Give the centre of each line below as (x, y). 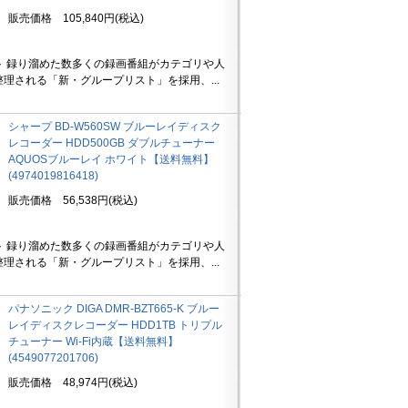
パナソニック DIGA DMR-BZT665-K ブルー (113, 309)
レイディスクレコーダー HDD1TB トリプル (115, 325)
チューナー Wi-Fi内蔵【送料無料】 (93, 342)
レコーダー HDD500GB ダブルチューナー (111, 143)
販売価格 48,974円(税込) (72, 382)
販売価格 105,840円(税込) (76, 18)
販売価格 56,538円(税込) (72, 200)
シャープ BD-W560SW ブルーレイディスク (114, 127)
